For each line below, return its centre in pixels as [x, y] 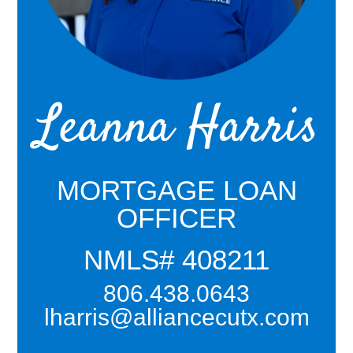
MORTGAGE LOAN [176, 190]
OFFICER [176, 217]
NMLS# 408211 [176, 259]
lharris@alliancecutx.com [176, 317]
